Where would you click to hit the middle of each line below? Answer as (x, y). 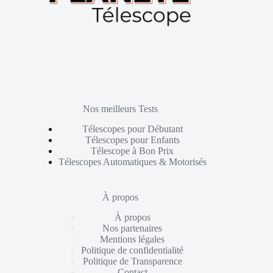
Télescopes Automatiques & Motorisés (132, 161)
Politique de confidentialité (133, 250)
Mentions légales (133, 239)
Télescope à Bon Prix (133, 151)
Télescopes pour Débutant (132, 129)
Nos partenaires (133, 228)
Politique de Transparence (132, 261)
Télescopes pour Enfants (132, 140)
